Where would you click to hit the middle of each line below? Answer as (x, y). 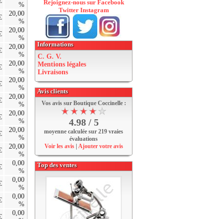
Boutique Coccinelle (98, 103)
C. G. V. (50, 56)
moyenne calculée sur (71, 131)
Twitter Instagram (84, 10)
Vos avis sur (57, 103)
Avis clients (53, 91)
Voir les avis (59, 146)
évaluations (84, 139)
